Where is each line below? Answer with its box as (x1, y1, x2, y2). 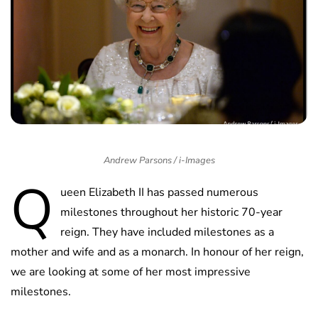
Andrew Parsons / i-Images (103, 154, 215, 168)
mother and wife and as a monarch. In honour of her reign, (11, 244, 304, 261)
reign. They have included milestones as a (60, 224, 274, 241)
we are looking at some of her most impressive (11, 264, 251, 280)
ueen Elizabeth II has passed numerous (60, 185, 258, 201)
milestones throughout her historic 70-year (60, 204, 283, 221)
